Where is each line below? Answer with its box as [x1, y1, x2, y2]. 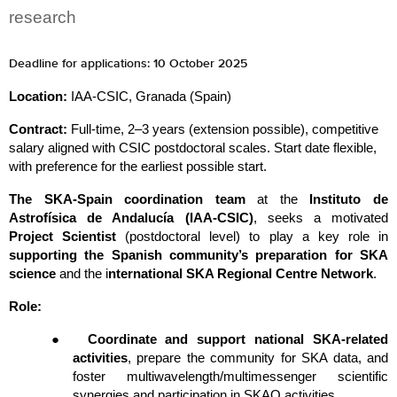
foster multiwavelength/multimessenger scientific [73, 369, 388, 384]
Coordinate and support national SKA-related [87, 331, 388, 346]
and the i [56, 266, 108, 281]
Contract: [9, 121, 71, 136]
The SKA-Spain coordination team [9, 191, 245, 206]
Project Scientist [9, 229, 117, 244]
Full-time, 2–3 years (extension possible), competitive [71, 121, 378, 136]
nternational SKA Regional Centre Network [108, 266, 373, 281]
